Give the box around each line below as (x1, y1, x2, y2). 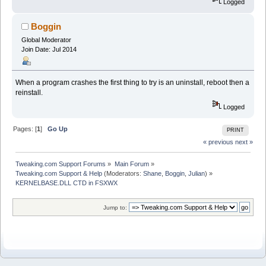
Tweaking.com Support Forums (15, 160, 106, 168)
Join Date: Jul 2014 (21, 45, 77, 53)
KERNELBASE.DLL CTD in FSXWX (15, 179, 118, 187)
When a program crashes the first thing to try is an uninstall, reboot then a (15, 78, 250, 87)
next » (235, 138, 253, 145)
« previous (202, 138, 233, 145)
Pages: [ (13, 125, 37, 133)
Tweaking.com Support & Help (15, 170, 103, 178)
